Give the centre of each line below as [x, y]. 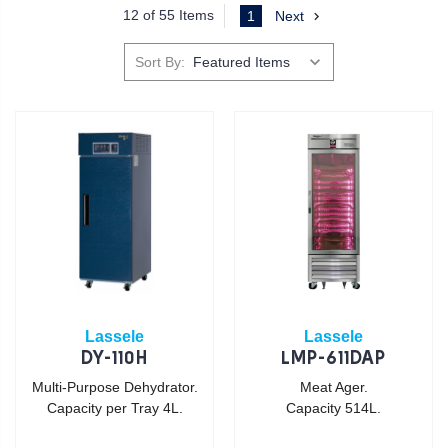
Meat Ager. [333, 386]
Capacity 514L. [333, 407]
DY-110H [114, 359]
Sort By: [160, 61]
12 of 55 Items [168, 15]
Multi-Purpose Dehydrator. [114, 386]
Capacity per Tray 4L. [114, 407]
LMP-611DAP [333, 359]
